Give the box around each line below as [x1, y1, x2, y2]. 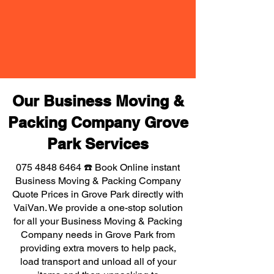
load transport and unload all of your [20, 256, 176, 267]
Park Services [47, 135, 149, 153]
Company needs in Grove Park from [21, 229, 175, 240]
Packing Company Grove [7, 113, 188, 131]
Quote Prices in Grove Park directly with [12, 188, 183, 200]
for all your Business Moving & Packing [13, 215, 182, 227]
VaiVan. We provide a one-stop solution [13, 202, 183, 213]
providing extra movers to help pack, [20, 242, 176, 254]
